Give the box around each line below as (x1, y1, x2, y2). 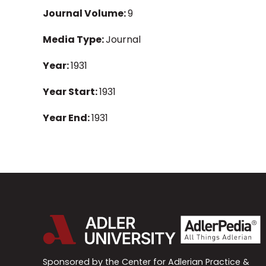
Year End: (43, 111, 91, 125)
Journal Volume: (43, 6, 128, 20)
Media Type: (43, 32, 106, 46)
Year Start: (43, 85, 99, 99)
